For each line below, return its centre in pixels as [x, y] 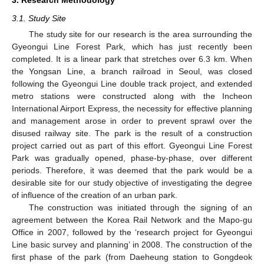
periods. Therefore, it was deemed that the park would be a [132, 170]
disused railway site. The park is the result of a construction [132, 133]
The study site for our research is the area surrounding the [140, 34]
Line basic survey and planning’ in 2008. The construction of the [132, 244]
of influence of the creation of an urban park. [95, 195]
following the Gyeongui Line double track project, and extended [132, 83]
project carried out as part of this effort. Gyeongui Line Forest [132, 145]
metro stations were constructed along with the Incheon [132, 96]
